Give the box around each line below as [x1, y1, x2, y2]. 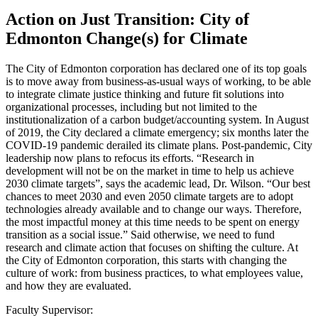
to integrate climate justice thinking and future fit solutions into [6, 87, 284, 100]
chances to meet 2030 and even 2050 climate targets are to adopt [6, 190, 293, 202]
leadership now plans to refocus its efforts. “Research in [6, 151, 254, 164]
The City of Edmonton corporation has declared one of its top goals [6, 62, 307, 75]
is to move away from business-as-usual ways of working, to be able [6, 75, 311, 87]
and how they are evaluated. [6, 279, 131, 292]
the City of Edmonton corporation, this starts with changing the [6, 253, 287, 266]
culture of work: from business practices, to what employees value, [6, 266, 303, 279]
